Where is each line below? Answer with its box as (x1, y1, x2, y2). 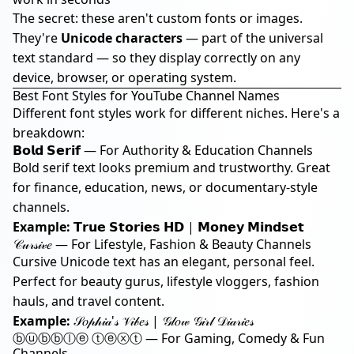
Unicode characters (61, 29, 183, 47)
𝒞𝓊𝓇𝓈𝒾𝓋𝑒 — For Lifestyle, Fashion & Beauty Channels (13, 235, 311, 253)
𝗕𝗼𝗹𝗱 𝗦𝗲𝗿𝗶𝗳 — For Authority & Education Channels (13, 141, 313, 159)
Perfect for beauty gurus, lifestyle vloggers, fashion (13, 273, 319, 290)
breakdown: (13, 124, 85, 141)
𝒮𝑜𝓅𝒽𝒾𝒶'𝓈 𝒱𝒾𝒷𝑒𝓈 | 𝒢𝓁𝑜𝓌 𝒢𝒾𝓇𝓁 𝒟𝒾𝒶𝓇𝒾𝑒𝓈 (70, 312, 254, 330)
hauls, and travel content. (13, 292, 164, 310)
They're (13, 29, 61, 47)
